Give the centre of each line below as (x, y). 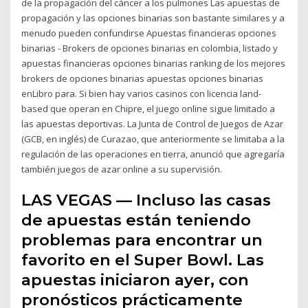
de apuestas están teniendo (136, 220)
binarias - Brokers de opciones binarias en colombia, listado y (150, 48)
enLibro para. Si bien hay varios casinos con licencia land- (142, 93)
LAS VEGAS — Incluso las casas (146, 200)
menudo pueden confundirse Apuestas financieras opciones (149, 33)
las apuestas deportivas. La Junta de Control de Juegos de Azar (153, 123)
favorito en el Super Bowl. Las (143, 260)
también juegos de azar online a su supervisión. (122, 169)
